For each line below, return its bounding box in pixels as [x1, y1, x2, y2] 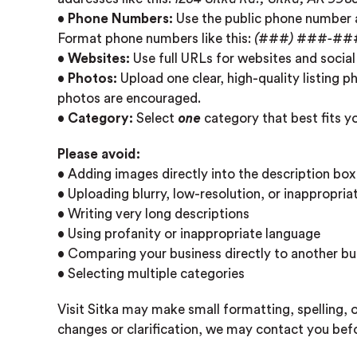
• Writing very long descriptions [57, 207, 249, 221]
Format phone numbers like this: [57, 32, 254, 45]
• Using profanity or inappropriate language [57, 227, 320, 241]
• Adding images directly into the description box [57, 167, 355, 181]
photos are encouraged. [57, 92, 201, 105]
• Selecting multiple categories [57, 267, 245, 280]
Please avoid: [57, 147, 140, 161]
